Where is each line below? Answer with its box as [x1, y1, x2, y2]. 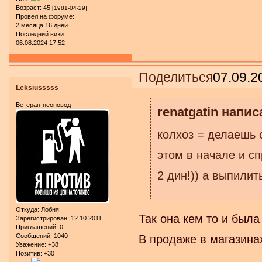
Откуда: [16, 206, 39, 213]
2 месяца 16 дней [16, 21, 68, 29]
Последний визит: [16, 30, 68, 37]
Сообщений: [16, 232, 52, 240]
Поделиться [139, 69, 213, 85]
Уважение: [16, 241, 46, 249]
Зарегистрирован [16, 215, 67, 222]
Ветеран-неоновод [16, 101, 71, 109]
